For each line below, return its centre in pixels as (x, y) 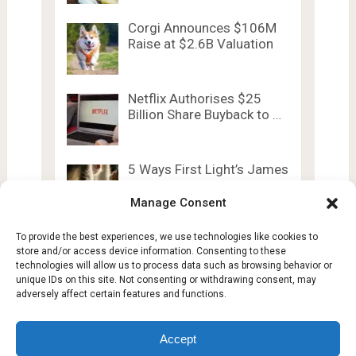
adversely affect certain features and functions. (121, 294)
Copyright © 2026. (152, 338)
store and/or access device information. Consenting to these (151, 251)
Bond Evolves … (173, 186)
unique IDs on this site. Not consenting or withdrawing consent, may (166, 280)
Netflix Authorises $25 (194, 99)
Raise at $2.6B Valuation (200, 44)
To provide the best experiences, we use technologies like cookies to (167, 237)
